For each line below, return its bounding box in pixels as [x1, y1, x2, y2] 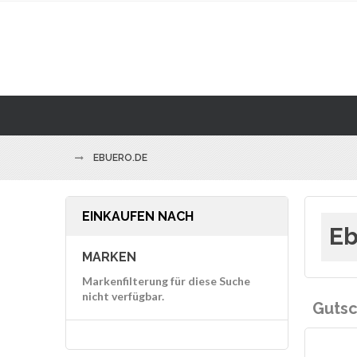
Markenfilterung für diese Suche [82, 274, 250, 288]
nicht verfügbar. [82, 289, 164, 304]
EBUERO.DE [93, 152, 147, 164]
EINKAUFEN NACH [82, 209, 194, 225]
